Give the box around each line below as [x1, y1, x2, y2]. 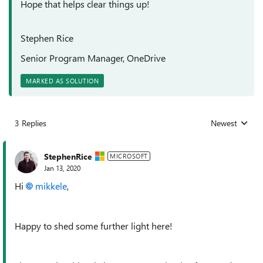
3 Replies [15, 117, 46, 129]
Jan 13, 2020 [44, 163, 80, 173]
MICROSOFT [110, 151, 148, 160]
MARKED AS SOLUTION [26, 76, 99, 85]
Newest [211, 117, 237, 129]
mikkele [35, 180, 67, 192]
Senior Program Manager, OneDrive [21, 52, 166, 64]
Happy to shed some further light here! [15, 220, 173, 232]
